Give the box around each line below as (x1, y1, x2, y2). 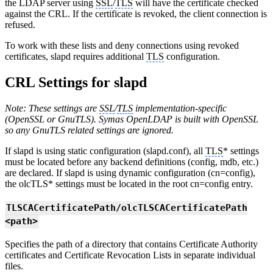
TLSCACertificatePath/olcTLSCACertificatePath (6, 202, 248, 214)
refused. (5, 19, 35, 30)
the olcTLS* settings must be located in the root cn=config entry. (5, 178, 253, 189)
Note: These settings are (5, 102, 99, 113)
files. (5, 261, 23, 272)
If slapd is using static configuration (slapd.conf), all (5, 145, 205, 156)
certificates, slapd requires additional (5, 51, 146, 62)
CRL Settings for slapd (5, 74, 147, 90)
